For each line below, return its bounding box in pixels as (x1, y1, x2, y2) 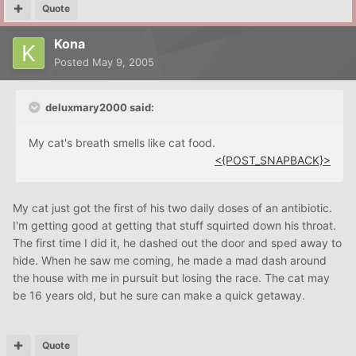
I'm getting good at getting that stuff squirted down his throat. (13, 219, 336, 233)
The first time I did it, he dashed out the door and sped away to (13, 236, 342, 250)
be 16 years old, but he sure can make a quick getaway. (13, 288, 305, 303)
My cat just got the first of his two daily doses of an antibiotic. (13, 201, 332, 215)
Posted (54, 56, 92, 69)
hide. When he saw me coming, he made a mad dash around (13, 253, 327, 268)
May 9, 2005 (92, 56, 154, 69)
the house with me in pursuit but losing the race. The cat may (13, 271, 330, 285)
